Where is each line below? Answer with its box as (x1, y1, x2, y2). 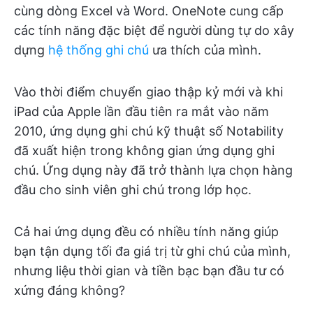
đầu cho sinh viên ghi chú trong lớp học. (14, 182, 252, 197)
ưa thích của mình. (149, 43, 261, 57)
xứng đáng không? (14, 283, 125, 298)
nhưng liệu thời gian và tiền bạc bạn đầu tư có (14, 263, 284, 278)
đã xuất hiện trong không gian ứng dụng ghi (14, 143, 275, 158)
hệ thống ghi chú (48, 43, 149, 57)
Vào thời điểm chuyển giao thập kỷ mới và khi (14, 85, 283, 99)
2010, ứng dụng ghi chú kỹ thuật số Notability (14, 124, 284, 138)
